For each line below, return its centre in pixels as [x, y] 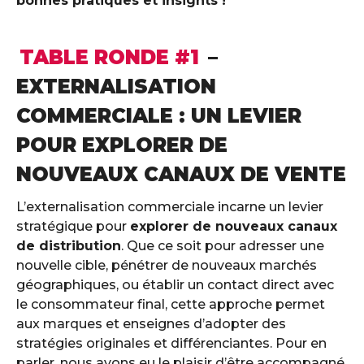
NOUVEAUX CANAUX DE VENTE [181, 174]
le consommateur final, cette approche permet [171, 304]
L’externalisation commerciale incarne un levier [170, 207]
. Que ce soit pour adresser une [223, 246]
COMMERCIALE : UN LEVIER [159, 116]
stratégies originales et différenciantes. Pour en [171, 343]
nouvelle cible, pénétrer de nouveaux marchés [167, 265]
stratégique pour [73, 226]
